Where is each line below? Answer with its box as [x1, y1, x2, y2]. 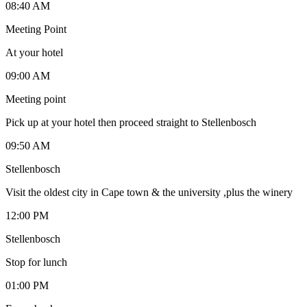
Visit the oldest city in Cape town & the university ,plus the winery [5, 186, 293, 198]
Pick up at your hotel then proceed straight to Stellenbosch [5, 116, 256, 128]
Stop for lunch [5, 256, 67, 268]
